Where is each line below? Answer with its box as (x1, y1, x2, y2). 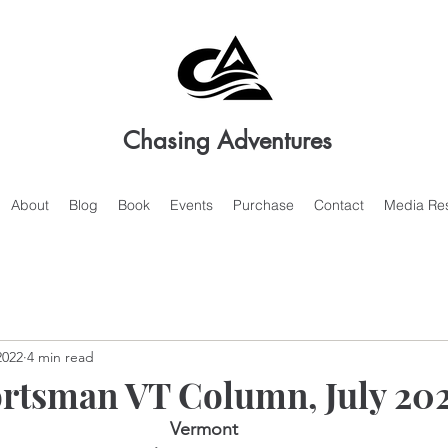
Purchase (232, 196, 294, 214)
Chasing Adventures (122, 125, 332, 156)
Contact (313, 196, 364, 214)
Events (169, 196, 213, 214)
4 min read (27, 347, 94, 366)
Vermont (170, 418, 238, 441)
